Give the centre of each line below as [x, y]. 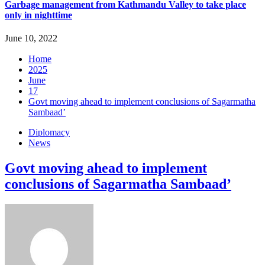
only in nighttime [38, 15]
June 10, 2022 [31, 38]
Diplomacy [49, 132]
